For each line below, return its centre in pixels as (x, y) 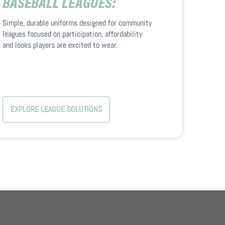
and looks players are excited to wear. (60, 45)
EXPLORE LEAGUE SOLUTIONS (56, 109)
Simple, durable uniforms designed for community (77, 23)
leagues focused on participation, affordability (72, 34)
